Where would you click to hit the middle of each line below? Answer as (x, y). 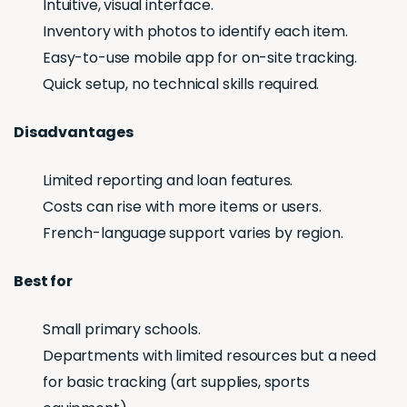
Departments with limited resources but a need (209, 356)
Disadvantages (74, 133)
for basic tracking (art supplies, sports (176, 382)
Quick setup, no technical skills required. (181, 84)
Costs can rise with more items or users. (182, 207)
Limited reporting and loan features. (168, 181)
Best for (43, 282)
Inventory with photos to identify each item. (195, 32)
